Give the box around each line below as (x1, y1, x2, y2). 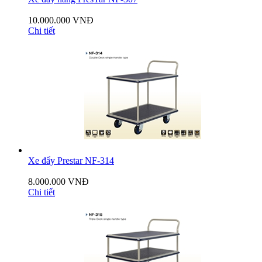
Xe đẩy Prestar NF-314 (28, 156, 114, 166)
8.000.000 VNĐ (28, 177, 89, 187)
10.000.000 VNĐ (28, 15, 94, 26)
